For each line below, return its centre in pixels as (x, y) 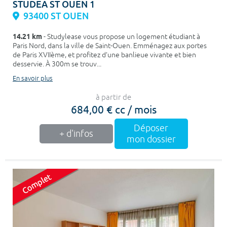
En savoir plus (33, 78)
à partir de (113, 97)
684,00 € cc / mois (113, 109)
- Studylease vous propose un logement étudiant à (121, 36)
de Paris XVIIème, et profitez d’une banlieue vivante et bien (104, 55)
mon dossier (151, 139)
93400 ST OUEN (56, 16)
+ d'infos (76, 134)
